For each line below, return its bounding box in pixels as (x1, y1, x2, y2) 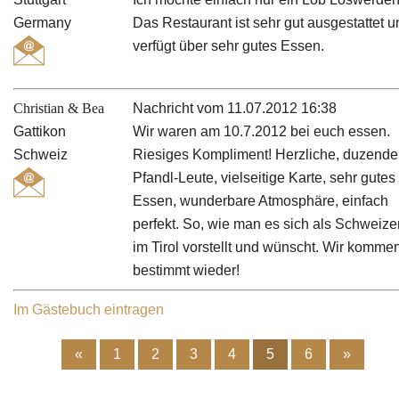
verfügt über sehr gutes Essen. (133, 38, 325, 54)
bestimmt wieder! (133, 262, 240, 278)
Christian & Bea (13, 100, 104, 116)
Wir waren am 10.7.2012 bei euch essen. (133, 123, 391, 139)
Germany (13, 15, 71, 31)
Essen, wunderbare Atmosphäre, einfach (133, 192, 389, 208)
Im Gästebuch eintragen (13, 301, 164, 317)
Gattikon (13, 123, 66, 139)
